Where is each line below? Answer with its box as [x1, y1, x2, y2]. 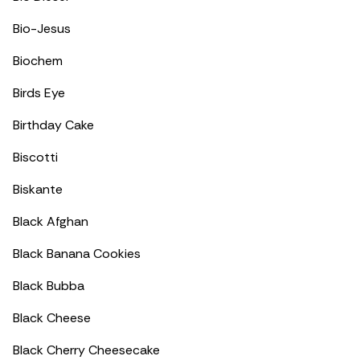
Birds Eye [13, 84, 65, 101]
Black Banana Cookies [13, 245, 141, 262]
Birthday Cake [13, 117, 94, 133]
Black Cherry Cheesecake [13, 342, 160, 358]
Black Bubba [13, 277, 84, 294]
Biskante [13, 181, 63, 198]
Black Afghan [13, 213, 88, 230]
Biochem [13, 52, 63, 69]
